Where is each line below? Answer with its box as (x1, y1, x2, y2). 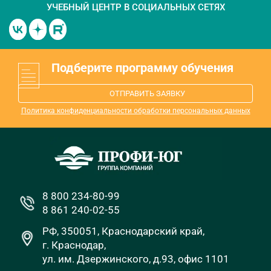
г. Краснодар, (42, 239, 106, 252)
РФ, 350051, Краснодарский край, (42, 225, 204, 238)
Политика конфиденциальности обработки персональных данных (21, 106, 250, 115)
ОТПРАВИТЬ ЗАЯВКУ (109, 88, 185, 98)
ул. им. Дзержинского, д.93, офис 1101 (42, 253, 229, 266)
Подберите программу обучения (51, 60, 233, 75)
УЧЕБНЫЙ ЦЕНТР (46, 1, 122, 13)
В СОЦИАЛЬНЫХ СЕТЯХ (121, 1, 225, 13)
